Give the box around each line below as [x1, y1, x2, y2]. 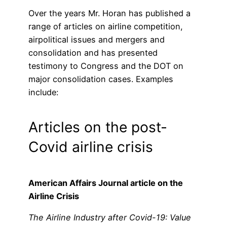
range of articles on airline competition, [28, 21, 183, 31]
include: [28, 87, 61, 97]
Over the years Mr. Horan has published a [28, 8, 191, 18]
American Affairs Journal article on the [28, 177, 183, 188]
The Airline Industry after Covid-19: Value [28, 212, 191, 223]
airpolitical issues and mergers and [28, 34, 165, 45]
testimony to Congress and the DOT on [28, 60, 183, 71]
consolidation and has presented [28, 47, 158, 58]
